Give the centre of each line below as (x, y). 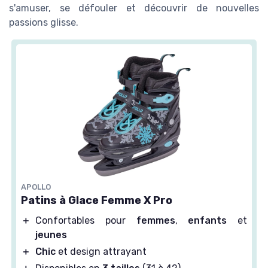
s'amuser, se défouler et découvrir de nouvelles (134, 8)
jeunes (51, 235)
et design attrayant (101, 252)
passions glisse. (44, 23)
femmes (156, 221)
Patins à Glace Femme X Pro (97, 201)
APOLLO (36, 187)
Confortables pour (86, 221)
